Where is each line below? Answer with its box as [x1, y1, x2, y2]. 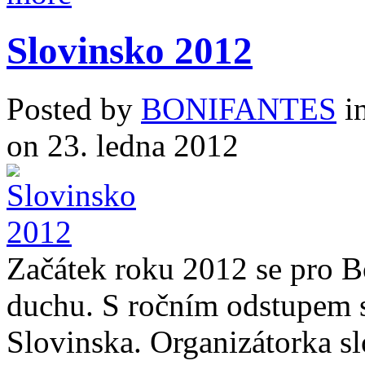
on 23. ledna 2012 [7, 127, 239, 163]
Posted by [7, 90, 141, 126]
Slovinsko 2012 [7, 29, 253, 73]
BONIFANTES [141, 90, 336, 126]
